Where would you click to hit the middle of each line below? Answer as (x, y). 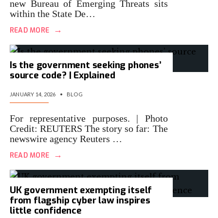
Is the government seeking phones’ (86, 65)
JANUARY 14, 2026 (33, 94)
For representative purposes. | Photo (89, 118)
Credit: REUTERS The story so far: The (89, 128)
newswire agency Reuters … (66, 139)
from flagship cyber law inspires (80, 200)
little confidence (46, 210)
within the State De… (53, 14)
